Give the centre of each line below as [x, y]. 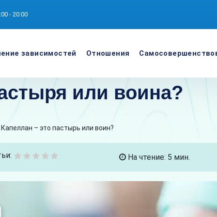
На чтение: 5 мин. [158, 157]
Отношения [108, 53]
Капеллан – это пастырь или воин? [57, 128]
